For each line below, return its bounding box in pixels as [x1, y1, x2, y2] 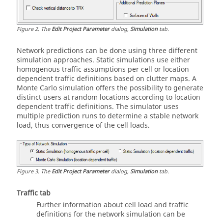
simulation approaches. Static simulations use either [17, 55, 190, 66]
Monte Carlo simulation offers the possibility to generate [17, 83, 203, 94]
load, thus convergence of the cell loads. [17, 120, 150, 131]
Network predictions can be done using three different [17, 46, 197, 56]
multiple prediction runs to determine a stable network [17, 111, 198, 122]
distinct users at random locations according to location [17, 92, 200, 103]
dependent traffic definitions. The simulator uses [17, 102, 179, 112]
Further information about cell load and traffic [36, 200, 189, 211]
